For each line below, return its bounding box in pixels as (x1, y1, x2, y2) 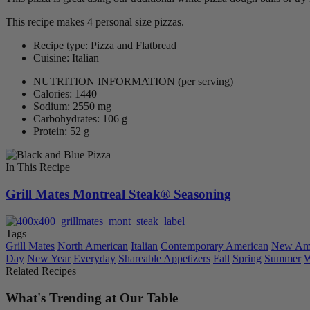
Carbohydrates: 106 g (33, 113, 127, 125)
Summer (264, 252, 301, 264)
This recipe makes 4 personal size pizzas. (6, 16, 184, 28)
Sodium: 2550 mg (33, 100, 111, 113)
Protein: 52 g (33, 125, 89, 138)
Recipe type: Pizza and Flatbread (33, 39, 176, 52)
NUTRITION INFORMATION (33, 75, 178, 88)
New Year (27, 252, 71, 264)
